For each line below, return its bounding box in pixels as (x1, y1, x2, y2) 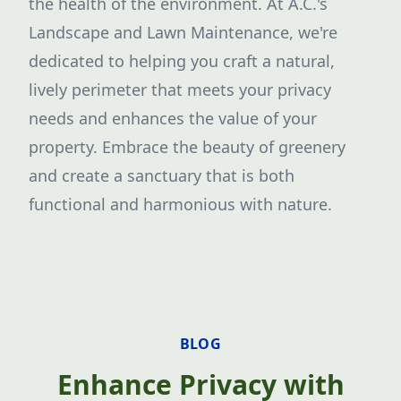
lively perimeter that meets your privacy (29, 79, 331, 100)
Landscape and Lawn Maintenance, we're (29, 21, 337, 43)
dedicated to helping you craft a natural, (29, 50, 335, 72)
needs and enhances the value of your (29, 107, 317, 129)
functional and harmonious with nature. (29, 193, 332, 215)
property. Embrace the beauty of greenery (29, 136, 346, 158)
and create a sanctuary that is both (29, 165, 294, 186)
